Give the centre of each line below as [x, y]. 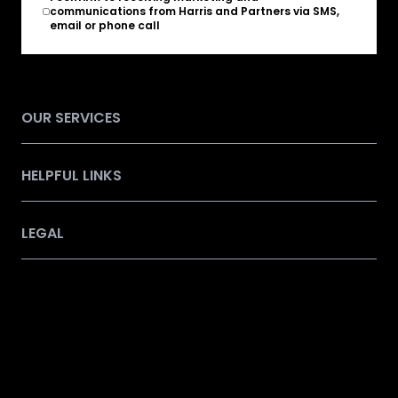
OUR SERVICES [71, 117]
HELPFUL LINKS [72, 175]
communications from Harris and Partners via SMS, [194, 11]
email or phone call [104, 25]
